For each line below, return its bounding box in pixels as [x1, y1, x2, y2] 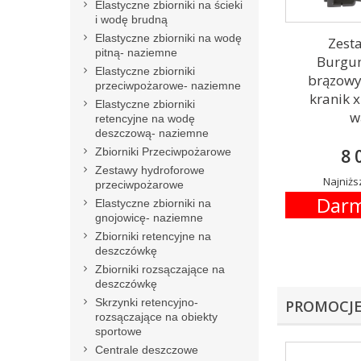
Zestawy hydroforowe [95, 164, 205, 176]
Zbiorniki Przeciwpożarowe [95, 145, 231, 158]
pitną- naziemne [95, 46, 177, 59]
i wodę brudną [95, 13, 168, 26]
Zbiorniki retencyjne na [95, 230, 211, 243]
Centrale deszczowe [95, 343, 198, 356]
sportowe [95, 325, 142, 338]
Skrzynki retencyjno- [95, 296, 198, 309]
